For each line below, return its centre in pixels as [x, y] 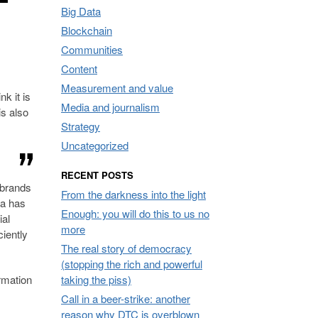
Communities [92, 49]
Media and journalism [110, 106]
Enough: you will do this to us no [135, 213]
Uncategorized [95, 145]
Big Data [81, 11]
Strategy [81, 126]
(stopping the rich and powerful [132, 263]
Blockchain [87, 30]
